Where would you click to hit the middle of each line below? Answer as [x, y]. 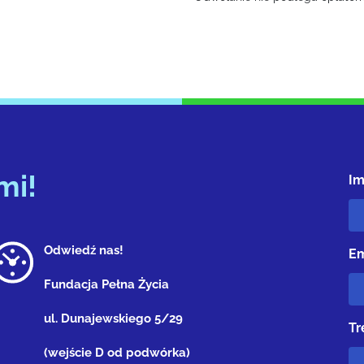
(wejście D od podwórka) [117, 353]
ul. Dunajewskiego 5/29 [117, 318]
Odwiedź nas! [84, 250]
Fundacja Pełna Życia [106, 284]
